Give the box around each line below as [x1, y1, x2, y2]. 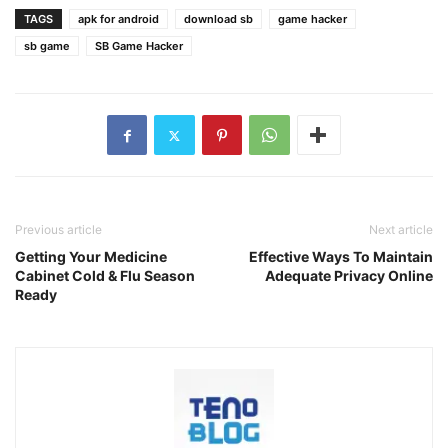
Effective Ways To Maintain [249, 248, 433, 266]
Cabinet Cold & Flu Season [15, 267, 195, 285]
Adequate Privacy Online [265, 267, 433, 285]
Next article [369, 222, 433, 238]
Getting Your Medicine [15, 248, 167, 266]
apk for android [78, 12, 159, 27]
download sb [184, 12, 253, 27]
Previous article [15, 222, 102, 238]
